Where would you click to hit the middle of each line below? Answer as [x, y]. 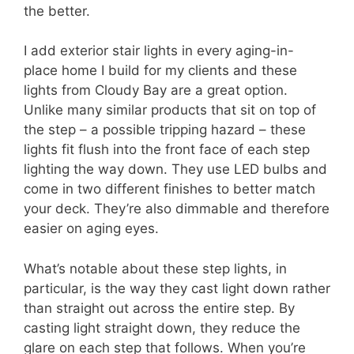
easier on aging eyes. [91, 229]
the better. [57, 11]
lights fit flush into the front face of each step [167, 150]
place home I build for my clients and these [160, 71]
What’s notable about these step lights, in [155, 268]
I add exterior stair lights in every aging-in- [159, 51]
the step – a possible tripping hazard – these [165, 130]
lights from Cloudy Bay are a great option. [156, 90]
